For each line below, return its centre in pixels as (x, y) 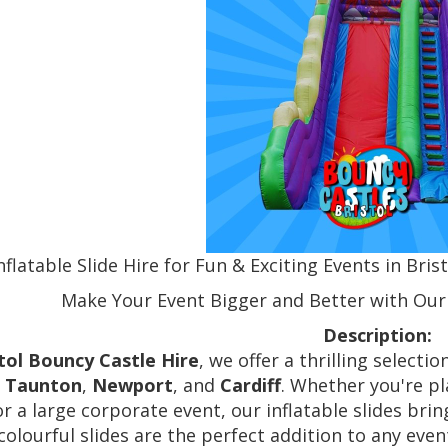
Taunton (44, 385)
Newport (133, 385)
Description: (378, 335)
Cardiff (251, 385)
